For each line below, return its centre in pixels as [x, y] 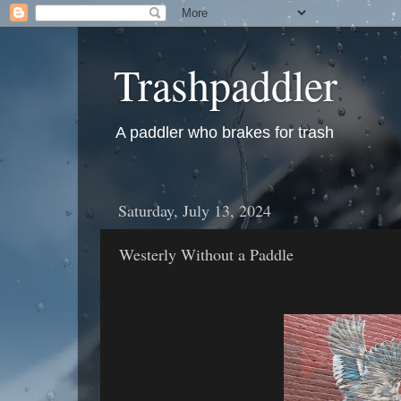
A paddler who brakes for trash [225, 132]
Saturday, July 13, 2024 [195, 210]
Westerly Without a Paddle [206, 254]
